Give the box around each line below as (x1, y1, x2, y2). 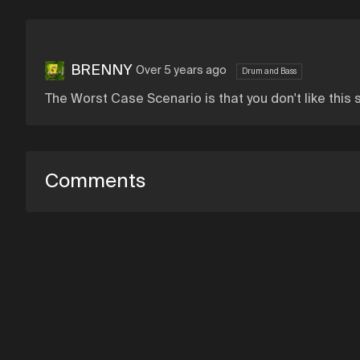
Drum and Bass (242, 67, 297, 76)
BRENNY (71, 63, 133, 78)
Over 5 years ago (136, 65, 227, 76)
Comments (45, 172, 145, 191)
